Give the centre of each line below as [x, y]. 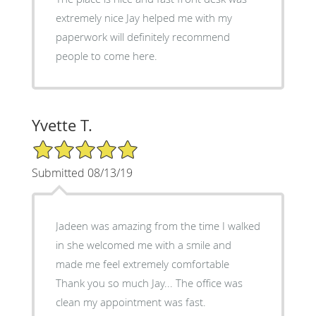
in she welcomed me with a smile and [143, 245]
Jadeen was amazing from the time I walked [158, 226]
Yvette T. [62, 126]
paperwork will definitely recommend [142, 37]
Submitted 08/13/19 [82, 173]
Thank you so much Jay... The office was [149, 283]
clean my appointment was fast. [130, 302]
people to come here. [106, 56]
